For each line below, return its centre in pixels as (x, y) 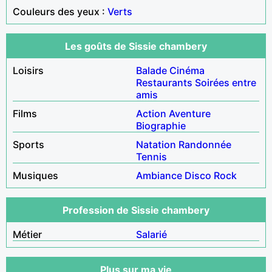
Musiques (36, 175)
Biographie (161, 125)
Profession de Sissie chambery (136, 210)
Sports (29, 144)
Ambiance (159, 175)
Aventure (190, 113)
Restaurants (164, 82)
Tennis (151, 156)
